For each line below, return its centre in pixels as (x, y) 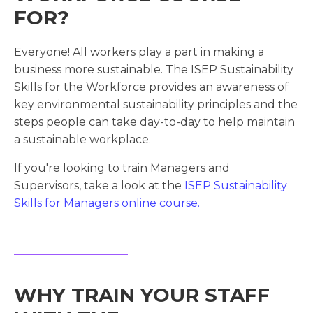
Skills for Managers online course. (108, 203)
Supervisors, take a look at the (99, 186)
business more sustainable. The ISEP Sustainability (154, 70)
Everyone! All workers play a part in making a (139, 52)
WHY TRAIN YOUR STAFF (142, 295)
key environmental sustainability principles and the (156, 105)
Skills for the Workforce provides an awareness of (151, 87)
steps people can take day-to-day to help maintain (154, 122)
